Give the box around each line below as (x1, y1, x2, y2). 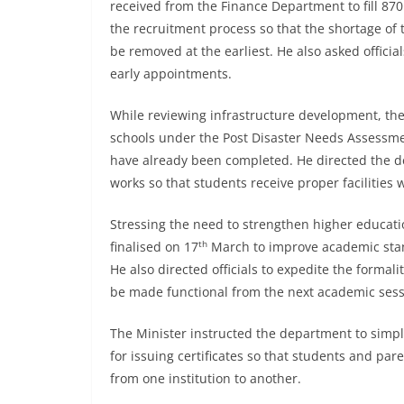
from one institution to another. (110, 369, 301, 387)
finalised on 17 (110, 237, 198, 255)
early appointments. (110, 64, 232, 82)
